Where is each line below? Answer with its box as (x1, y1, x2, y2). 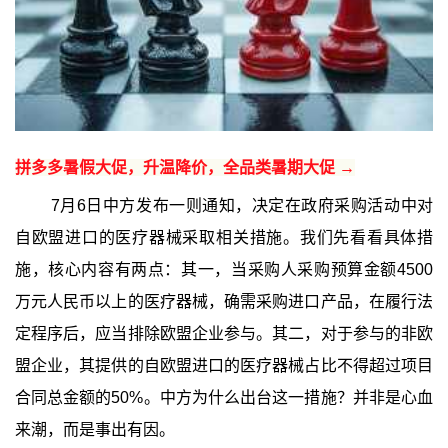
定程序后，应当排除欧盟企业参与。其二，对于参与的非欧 (14, 324, 434, 342)
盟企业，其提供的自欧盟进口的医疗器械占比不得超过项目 (14, 356, 434, 374)
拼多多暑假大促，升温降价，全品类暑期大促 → (14, 158, 355, 176)
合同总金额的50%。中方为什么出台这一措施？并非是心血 (14, 388, 434, 406)
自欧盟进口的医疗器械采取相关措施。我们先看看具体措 (14, 228, 434, 246)
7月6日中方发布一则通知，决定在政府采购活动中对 (50, 196, 434, 214)
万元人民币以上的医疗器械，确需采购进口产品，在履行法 (14, 292, 434, 310)
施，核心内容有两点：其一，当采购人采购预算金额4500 (14, 260, 434, 278)
